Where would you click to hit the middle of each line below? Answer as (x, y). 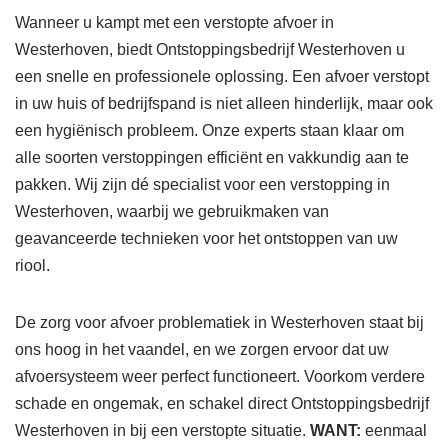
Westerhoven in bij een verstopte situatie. (162, 431)
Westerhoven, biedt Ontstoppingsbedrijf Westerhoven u (210, 50)
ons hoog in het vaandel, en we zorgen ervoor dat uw (202, 350)
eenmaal (394, 431)
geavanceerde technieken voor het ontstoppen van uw (206, 239)
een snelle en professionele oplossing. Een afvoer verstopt (222, 77)
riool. (34, 266)
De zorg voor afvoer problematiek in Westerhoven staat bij (219, 323)
